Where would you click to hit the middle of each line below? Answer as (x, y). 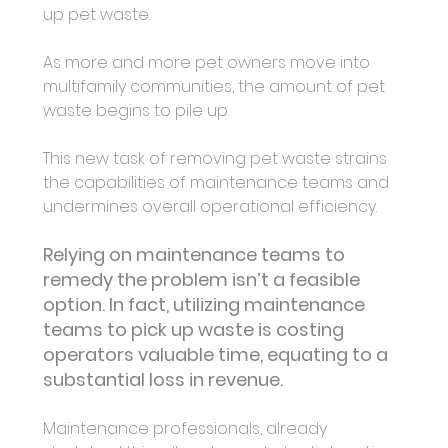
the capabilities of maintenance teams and (217, 183)
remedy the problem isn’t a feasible (203, 280)
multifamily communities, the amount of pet (215, 87)
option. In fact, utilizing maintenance (205, 305)
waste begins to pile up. (135, 111)
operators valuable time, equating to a (217, 355)
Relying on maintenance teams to (195, 255)
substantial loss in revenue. (164, 380)
